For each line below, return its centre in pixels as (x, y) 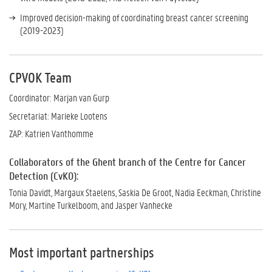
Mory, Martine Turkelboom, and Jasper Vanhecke (91, 205)
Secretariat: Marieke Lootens (58, 115)
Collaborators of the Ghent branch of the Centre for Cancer (127, 162)
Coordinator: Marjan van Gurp (59, 97)
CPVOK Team (40, 77)
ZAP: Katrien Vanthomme (51, 133)
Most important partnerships (82, 252)
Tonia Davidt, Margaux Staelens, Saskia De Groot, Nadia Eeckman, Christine (135, 192)
